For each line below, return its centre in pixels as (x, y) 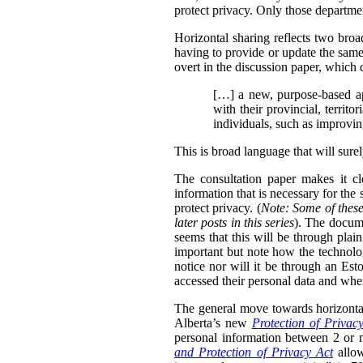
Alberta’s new (213, 323)
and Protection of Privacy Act (254, 352)
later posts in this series (235, 223)
